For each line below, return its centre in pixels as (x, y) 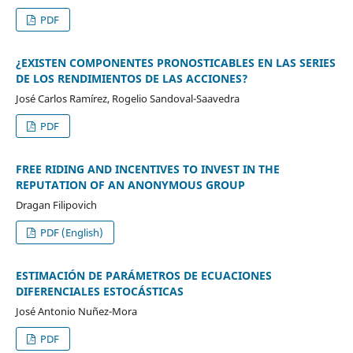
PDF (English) (71, 232)
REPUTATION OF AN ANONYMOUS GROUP (130, 184)
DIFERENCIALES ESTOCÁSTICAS (99, 291)
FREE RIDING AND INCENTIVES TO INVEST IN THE (147, 169)
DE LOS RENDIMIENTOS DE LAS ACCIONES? (132, 78)
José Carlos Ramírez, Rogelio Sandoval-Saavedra (127, 98)
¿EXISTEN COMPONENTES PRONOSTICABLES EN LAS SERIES (175, 62)
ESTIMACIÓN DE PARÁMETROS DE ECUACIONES (143, 275)
